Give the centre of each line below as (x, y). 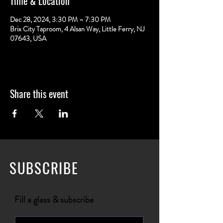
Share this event (39, 94)
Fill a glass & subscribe (54, 200)
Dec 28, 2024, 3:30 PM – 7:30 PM (60, 19)
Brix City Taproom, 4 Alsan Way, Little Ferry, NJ (77, 29)
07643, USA (28, 38)
